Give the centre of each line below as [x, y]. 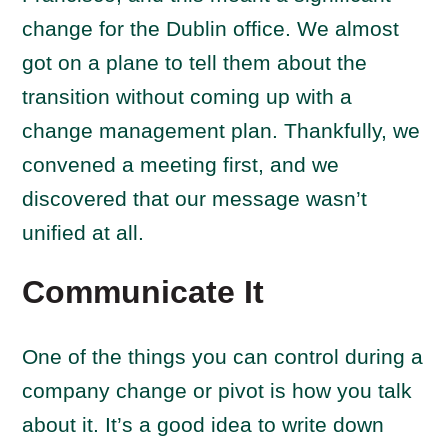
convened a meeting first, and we [181, 164]
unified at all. [83, 232]
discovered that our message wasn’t [195, 198]
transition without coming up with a [187, 96]
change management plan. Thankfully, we [221, 130]
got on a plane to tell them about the [195, 62]
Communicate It [143, 292]
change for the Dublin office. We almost [211, 28]
